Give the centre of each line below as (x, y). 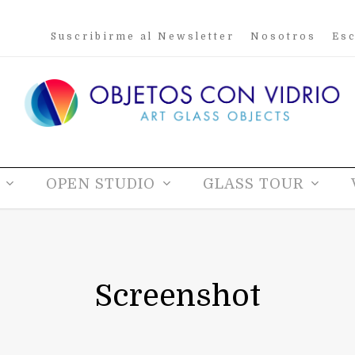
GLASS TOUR (253, 183)
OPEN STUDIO (101, 183)
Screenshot (177, 296)
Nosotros (283, 36)
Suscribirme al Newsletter (143, 36)
